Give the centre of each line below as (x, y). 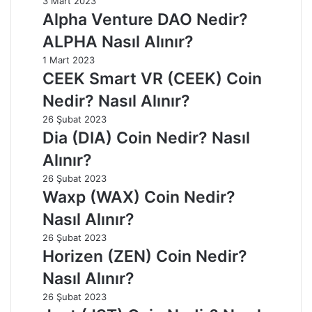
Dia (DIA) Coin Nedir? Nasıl (146, 138)
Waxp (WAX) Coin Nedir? (139, 197)
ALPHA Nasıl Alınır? (118, 41)
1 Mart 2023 (69, 60)
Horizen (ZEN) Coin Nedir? (145, 256)
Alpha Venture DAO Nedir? (145, 19)
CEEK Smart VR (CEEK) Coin (152, 78)
